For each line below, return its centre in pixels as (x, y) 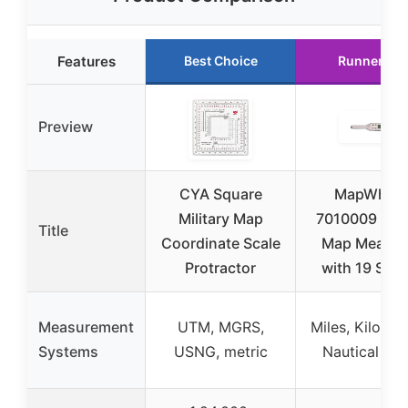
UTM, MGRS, (220, 326)
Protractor (220, 267)
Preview (66, 126)
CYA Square (220, 194)
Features (86, 61)
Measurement (86, 326)
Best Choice (220, 60)
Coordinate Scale (220, 243)
